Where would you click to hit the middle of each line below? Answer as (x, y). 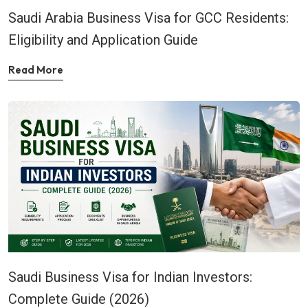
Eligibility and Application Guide (103, 40)
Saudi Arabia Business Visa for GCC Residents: (148, 18)
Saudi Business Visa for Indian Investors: (130, 277)
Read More (36, 69)
